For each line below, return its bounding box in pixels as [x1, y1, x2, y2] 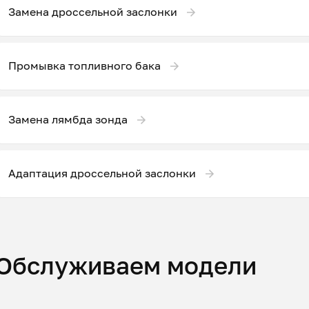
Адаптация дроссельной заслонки [8, 166, 196, 181]
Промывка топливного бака [8, 59, 161, 73]
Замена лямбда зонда [8, 112, 128, 127]
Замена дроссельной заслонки [8, 5, 177, 19]
